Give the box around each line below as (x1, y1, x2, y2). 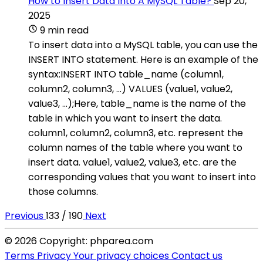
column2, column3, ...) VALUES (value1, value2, (28, 82, 232, 96)
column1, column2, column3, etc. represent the (28, 126, 243, 140)
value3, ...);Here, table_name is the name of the (28, 96, 246, 110)
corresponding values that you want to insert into (28, 170, 256, 184)
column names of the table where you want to (28, 140, 242, 154)
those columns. (28, 184, 98, 198)
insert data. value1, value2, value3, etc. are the (28, 155, 237, 169)
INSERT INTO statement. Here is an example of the (28, 52, 258, 66)
